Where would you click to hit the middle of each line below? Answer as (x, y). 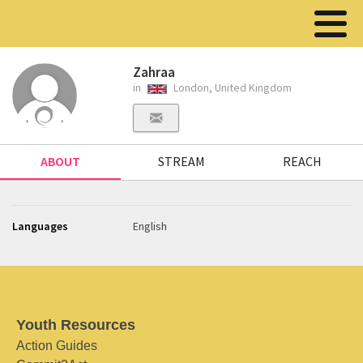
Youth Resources (76, 325)
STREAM (181, 161)
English (150, 226)
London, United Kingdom (232, 88)
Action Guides (57, 346)
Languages (40, 226)
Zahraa (154, 72)
